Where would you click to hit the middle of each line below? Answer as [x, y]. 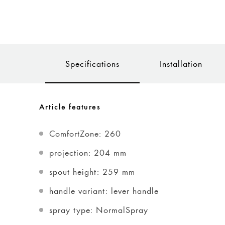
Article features [70, 107]
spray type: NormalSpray [99, 210]
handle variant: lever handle [104, 191]
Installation [181, 64]
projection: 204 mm [88, 152]
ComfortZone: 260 [85, 133]
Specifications [92, 64]
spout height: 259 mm [92, 172]
